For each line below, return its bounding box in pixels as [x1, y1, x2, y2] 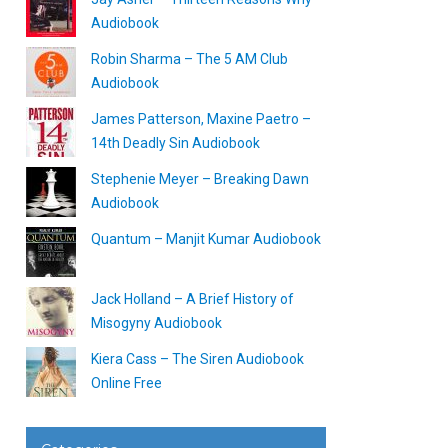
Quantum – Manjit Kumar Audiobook [91, 231, 321, 247]
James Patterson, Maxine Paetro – [91, 111, 311, 127]
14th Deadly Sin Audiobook [91, 135, 260, 151]
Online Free [91, 375, 162, 391]
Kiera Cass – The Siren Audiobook [91, 351, 304, 367]
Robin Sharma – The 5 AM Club [91, 51, 288, 67]
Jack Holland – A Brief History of [91, 291, 294, 307]
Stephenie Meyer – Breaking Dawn [91, 171, 309, 187]
